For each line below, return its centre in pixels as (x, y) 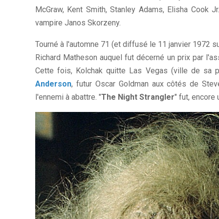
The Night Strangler (138, 97)
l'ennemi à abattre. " (68, 97)
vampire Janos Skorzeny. (78, 23)
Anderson (53, 84)
